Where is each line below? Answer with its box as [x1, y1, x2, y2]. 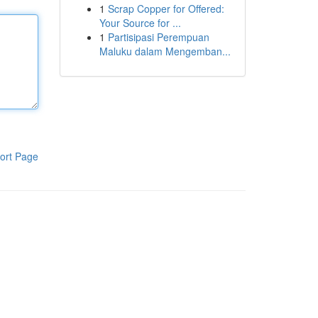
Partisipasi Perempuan [107, 30, 209, 44]
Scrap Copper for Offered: [107, 1, 224, 16]
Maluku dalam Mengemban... [99, 44, 231, 58]
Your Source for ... [99, 16, 181, 30]
